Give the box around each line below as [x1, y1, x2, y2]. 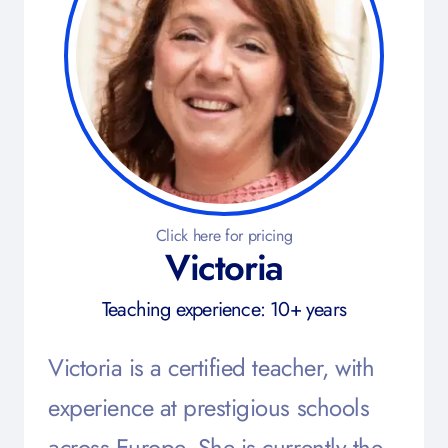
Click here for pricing [155, 224, 293, 247]
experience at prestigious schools [48, 390, 370, 425]
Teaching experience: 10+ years [102, 295, 346, 324]
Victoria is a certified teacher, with [48, 350, 375, 385]
